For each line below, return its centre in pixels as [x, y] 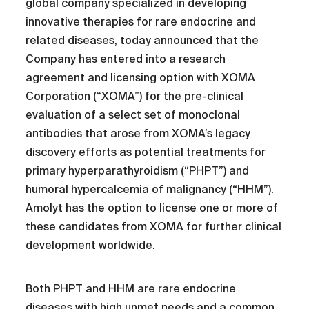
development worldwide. [91, 246]
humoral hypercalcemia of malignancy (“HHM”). [150, 190]
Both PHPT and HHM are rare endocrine [131, 289]
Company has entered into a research [126, 59]
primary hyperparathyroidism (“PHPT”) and [138, 171]
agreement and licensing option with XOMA [141, 78]
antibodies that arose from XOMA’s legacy [138, 134]
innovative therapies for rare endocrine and [141, 22]
